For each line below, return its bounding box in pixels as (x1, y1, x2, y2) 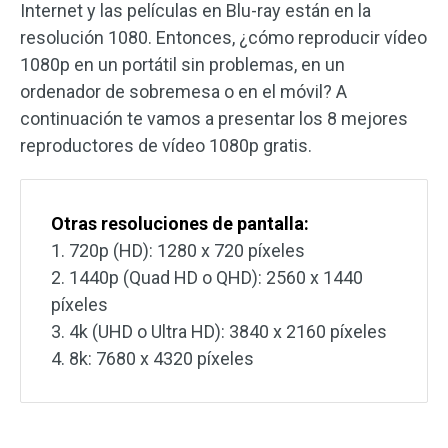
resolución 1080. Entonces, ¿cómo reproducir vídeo (20, 27, 427, 48)
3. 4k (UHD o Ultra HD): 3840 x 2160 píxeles (51, 321, 387, 342)
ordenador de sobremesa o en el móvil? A (20, 81, 347, 102)
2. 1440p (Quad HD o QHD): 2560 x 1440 (51, 267, 363, 288)
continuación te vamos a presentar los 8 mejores (20, 108, 408, 129)
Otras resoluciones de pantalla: (51, 213, 309, 234)
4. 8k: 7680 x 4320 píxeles (51, 348, 254, 369)
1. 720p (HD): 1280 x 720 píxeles (51, 240, 305, 261)
